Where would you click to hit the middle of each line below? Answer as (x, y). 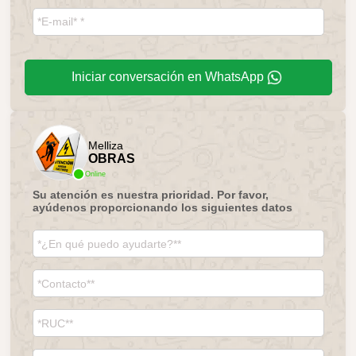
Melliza (105, 145)
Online (95, 174)
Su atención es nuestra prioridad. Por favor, (150, 195)
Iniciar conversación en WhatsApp (168, 77)
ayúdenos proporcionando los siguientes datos (162, 207)
